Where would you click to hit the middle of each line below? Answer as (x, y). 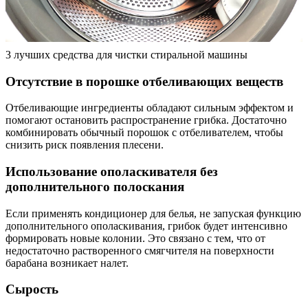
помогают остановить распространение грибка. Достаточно (146, 120)
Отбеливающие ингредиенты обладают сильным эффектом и (150, 108)
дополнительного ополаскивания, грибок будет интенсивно (146, 225)
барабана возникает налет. (67, 263)
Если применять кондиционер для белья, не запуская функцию (153, 213)
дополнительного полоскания (95, 187)
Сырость (32, 289)
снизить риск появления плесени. (85, 145)
